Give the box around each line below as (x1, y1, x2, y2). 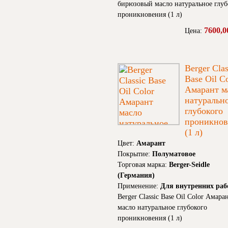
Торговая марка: (118, 161, 169, 169)
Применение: (118, 182, 160, 190)
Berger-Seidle (169, 161, 210, 169)
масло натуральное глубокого (118, 204, 207, 212)
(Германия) (118, 172, 155, 180)
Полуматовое (152, 150, 195, 158)
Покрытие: (118, 150, 152, 158)
